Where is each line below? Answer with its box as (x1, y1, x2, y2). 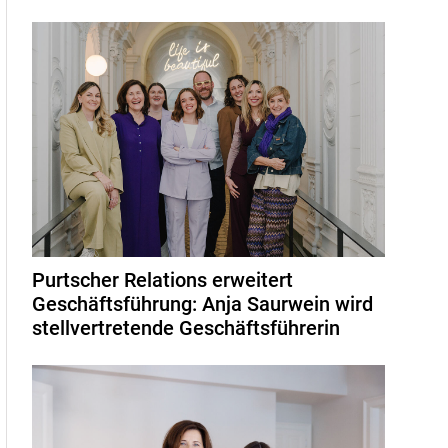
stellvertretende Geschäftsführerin (32, 315, 341, 340)
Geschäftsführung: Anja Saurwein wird (32, 291, 374, 316)
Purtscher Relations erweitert (32, 267, 294, 292)
